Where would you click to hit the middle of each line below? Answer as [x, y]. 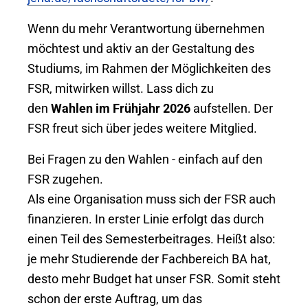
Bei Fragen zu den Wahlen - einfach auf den [145, 159]
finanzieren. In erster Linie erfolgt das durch [146, 219]
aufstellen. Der [232, 108]
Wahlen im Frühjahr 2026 [121, 108]
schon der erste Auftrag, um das [115, 299]
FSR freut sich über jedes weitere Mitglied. [142, 128]
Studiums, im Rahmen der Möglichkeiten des [149, 68]
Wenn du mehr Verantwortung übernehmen [146, 29]
